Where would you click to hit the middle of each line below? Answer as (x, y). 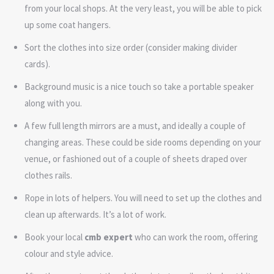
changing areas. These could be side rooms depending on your (143, 142)
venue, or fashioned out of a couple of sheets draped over (136, 158)
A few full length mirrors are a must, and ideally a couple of (135, 125)
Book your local (54, 237)
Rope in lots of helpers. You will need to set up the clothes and (143, 198)
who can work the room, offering (196, 237)
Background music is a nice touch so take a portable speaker (139, 86)
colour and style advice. (69, 253)
